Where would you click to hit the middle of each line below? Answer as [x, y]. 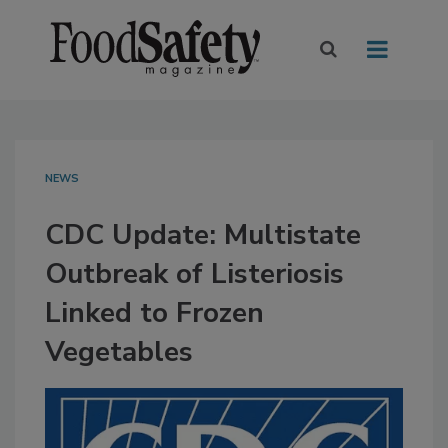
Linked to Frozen [154, 313]
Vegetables [119, 352]
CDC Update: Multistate [203, 235]
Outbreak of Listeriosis [194, 274]
